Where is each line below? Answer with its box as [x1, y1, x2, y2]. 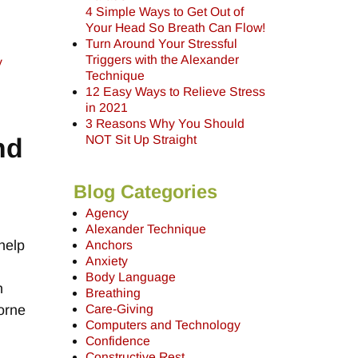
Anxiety [86, 254, 129, 268]
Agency [86, 206, 129, 221]
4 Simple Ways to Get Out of [86, 4, 245, 18]
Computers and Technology [86, 318, 241, 332]
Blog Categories [73, 181, 217, 202]
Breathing [86, 286, 141, 300]
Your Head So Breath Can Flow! [86, 20, 266, 34]
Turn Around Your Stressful [86, 36, 238, 50]
